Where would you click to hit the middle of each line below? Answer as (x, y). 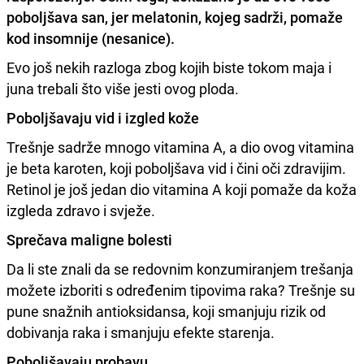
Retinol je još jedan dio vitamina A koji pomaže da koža (182, 189)
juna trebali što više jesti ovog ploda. (123, 88)
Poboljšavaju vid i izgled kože (103, 117)
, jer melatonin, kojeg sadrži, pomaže (224, 17)
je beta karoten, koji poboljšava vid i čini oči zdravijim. (176, 168)
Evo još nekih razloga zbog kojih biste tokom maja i (169, 67)
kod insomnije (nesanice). (91, 38)
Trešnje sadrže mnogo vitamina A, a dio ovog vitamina (180, 147)
